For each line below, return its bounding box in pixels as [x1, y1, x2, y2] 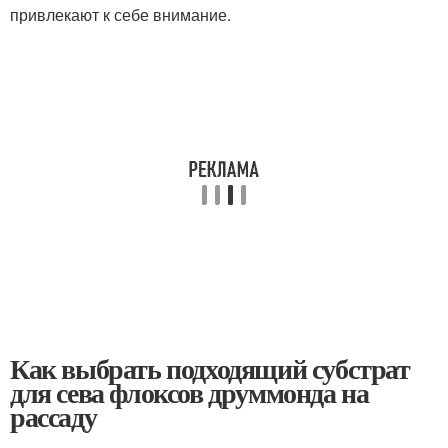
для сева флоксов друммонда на [10, 372, 369, 413]
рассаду [10, 396, 97, 437]
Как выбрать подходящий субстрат [10, 348, 410, 389]
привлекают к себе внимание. [10, 3, 231, 26]
